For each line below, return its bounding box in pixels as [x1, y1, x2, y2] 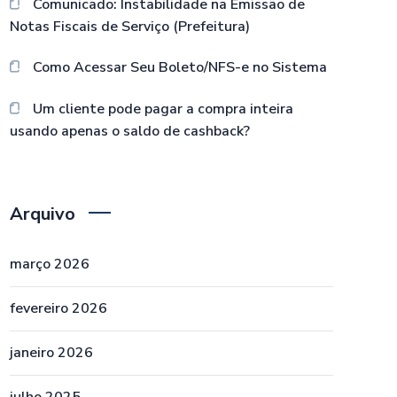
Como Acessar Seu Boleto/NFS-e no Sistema [32, 58, 327, 77]
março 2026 [10, 254, 90, 274]
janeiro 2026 [10, 343, 93, 362]
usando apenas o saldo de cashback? [10, 121, 250, 141]
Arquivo [10, 202, 75, 226]
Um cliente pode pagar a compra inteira [32, 99, 293, 119]
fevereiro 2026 [10, 299, 107, 318]
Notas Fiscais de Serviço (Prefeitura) [10, 17, 250, 36]
